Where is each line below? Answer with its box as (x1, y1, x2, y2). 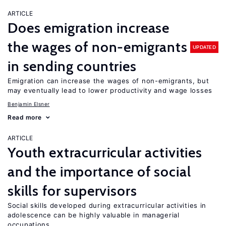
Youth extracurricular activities (8, 144, 202, 161)
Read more (8, 114, 42, 121)
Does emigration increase (8, 19, 170, 36)
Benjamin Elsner (8, 101, 50, 107)
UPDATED (192, 43, 216, 50)
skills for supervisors (8, 182, 137, 199)
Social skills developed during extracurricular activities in (8, 201, 207, 209)
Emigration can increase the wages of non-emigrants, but (8, 77, 209, 85)
